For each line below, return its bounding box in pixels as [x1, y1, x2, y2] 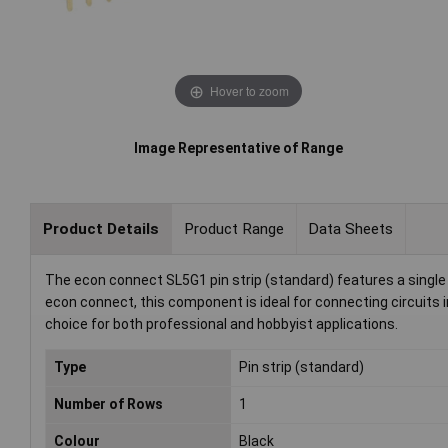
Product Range [183, 219, 284, 238]
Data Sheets [308, 219, 394, 238]
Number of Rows [54, 396, 163, 413]
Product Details [42, 219, 159, 238]
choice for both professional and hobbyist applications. [45, 316, 398, 333]
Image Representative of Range [134, 140, 344, 157]
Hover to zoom [209, 81, 289, 99]
